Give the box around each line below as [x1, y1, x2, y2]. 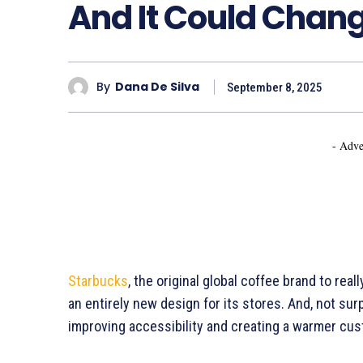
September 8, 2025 [227, 79, 322, 95]
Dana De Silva [115, 79, 199, 96]
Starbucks [68, 271, 128, 289]
